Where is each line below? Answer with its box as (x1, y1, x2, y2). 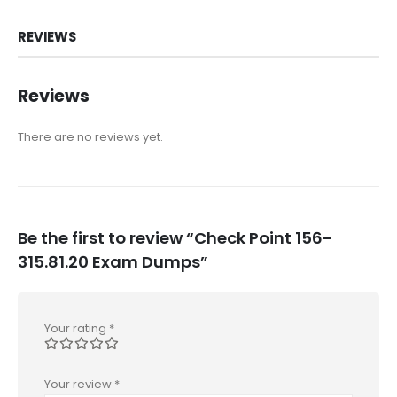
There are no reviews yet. (18, 128, 163, 145)
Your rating (44, 320, 109, 338)
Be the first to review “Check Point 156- (18, 227, 332, 250)
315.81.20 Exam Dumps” (18, 251, 208, 274)
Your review (44, 375, 114, 393)
